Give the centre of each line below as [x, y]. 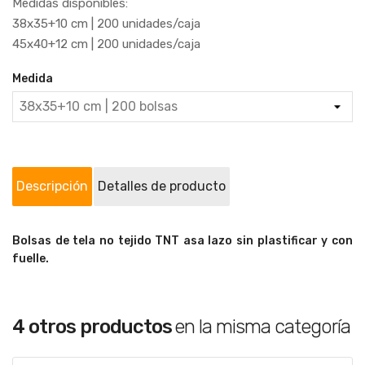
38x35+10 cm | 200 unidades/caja [106, 24]
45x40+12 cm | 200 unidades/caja [106, 44]
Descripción [52, 186]
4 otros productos [92, 327]
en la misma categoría [262, 327]
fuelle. [31, 259]
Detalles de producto [162, 186]
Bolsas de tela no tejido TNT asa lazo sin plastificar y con [182, 241]
